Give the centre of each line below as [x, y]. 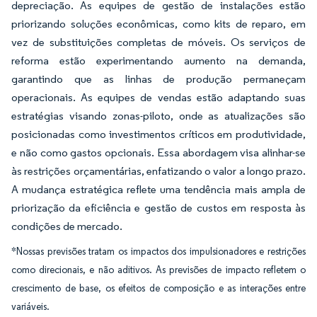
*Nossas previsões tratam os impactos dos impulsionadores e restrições [158, 252]
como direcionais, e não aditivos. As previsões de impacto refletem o [158, 270]
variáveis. [30, 307]
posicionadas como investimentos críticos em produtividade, [158, 134]
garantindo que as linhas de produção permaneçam [158, 79]
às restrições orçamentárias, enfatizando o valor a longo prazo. [158, 171]
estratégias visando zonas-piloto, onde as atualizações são [158, 116]
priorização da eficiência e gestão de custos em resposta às [158, 208]
